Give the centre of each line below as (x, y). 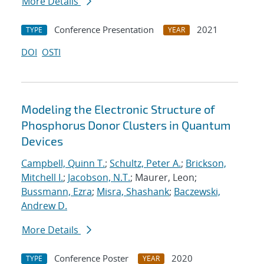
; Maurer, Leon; (164, 178)
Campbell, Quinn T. (63, 164)
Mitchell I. (42, 178)
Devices (42, 141)
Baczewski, (197, 192)
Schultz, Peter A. (145, 164)
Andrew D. (44, 206)
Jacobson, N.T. (99, 178)
